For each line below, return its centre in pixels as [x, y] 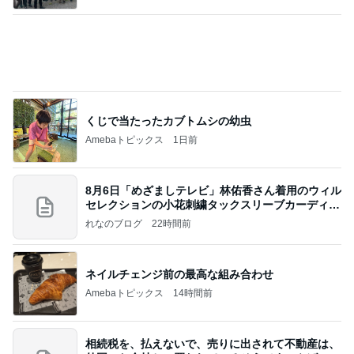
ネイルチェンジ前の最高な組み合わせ [179, 274]
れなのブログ [114, 223]
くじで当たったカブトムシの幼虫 [168, 121]
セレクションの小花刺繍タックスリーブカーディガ [213, 204]
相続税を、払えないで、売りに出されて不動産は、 [213, 343]
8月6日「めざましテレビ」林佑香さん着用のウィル [213, 190]
